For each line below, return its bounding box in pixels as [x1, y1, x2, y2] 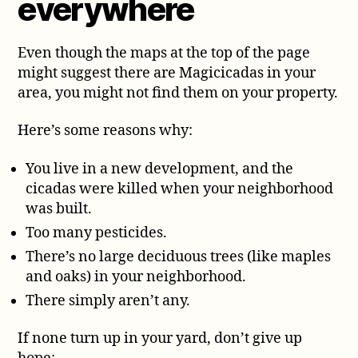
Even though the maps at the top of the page [18, 43, 311, 62]
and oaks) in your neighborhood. [26, 267, 247, 286]
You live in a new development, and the [26, 159, 294, 178]
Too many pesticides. [26, 223, 168, 242]
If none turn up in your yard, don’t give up [18, 329, 303, 348]
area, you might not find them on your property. [18, 83, 339, 102]
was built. [26, 199, 93, 218]
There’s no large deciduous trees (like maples [26, 247, 332, 266]
